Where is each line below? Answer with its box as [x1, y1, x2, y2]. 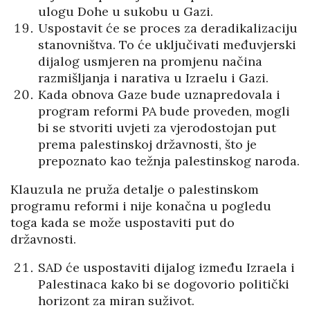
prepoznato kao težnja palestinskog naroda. [38, 153, 300, 170]
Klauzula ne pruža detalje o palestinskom [10, 181, 259, 198]
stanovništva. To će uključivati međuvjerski [38, 37, 296, 53]
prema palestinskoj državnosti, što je [38, 136, 257, 153]
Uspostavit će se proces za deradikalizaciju [38, 20, 298, 37]
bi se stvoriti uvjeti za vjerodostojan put [38, 120, 276, 136]
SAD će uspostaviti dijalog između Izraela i [38, 259, 295, 276]
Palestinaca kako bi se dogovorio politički [38, 276, 289, 293]
